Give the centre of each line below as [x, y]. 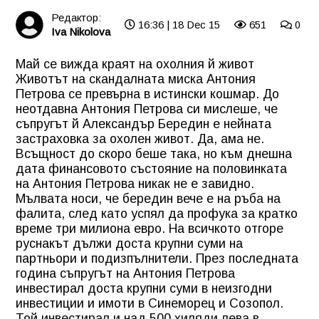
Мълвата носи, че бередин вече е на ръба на [148, 198]
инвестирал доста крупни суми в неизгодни [144, 288]
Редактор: [76, 17]
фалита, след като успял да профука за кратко [157, 213]
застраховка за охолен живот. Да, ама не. [140, 138]
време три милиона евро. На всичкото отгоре [150, 228]
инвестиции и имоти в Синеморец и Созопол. [150, 303]
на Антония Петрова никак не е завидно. [135, 183]
